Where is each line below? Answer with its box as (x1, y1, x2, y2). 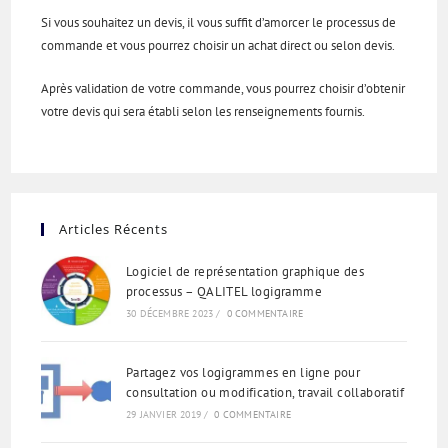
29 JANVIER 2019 (126, 407, 201, 421)
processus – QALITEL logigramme (126, 282, 322, 300)
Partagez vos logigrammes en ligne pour (126, 363, 361, 381)
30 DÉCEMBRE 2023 (126, 306, 214, 320)
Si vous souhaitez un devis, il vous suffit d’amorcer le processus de (41, 13, 397, 31)
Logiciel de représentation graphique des (126, 262, 364, 280)
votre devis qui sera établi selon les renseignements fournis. (41, 102, 366, 120)
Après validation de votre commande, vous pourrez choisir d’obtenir (41, 79, 406, 97)
